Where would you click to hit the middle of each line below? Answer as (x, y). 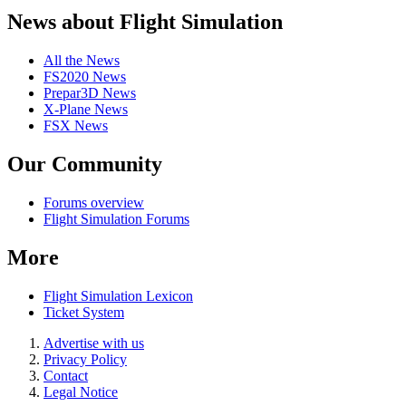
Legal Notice (81, 391)
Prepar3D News (90, 93)
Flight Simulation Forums (116, 218)
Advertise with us (94, 343)
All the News (82, 61)
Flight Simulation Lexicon (118, 295)
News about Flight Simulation (145, 22)
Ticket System (84, 312)
